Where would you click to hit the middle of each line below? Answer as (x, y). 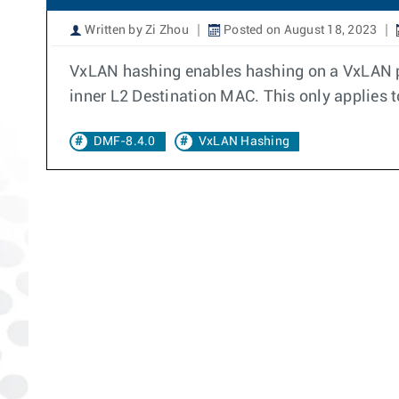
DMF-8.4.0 (125, 142)
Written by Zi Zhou (135, 30)
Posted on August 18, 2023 (299, 30)
